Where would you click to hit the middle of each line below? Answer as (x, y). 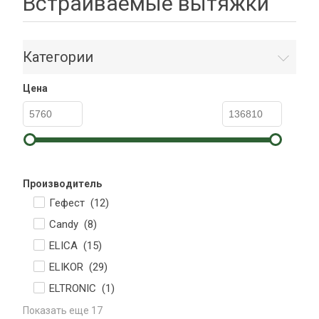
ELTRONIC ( (77, 288)
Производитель (62, 184)
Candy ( (68, 224)
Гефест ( (72, 203)
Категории (58, 57)
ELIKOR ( (71, 267)
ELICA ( (68, 246)
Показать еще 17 (63, 310)
